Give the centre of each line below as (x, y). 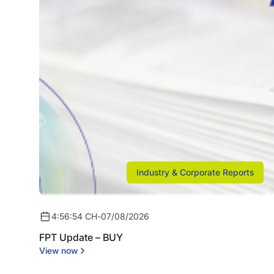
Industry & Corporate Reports (195, 172)
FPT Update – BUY (81, 237)
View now (58, 250)
